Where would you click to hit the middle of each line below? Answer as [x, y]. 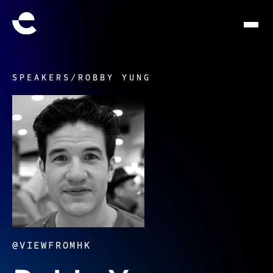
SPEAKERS [41, 78]
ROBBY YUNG [115, 78]
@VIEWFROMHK [52, 246]
